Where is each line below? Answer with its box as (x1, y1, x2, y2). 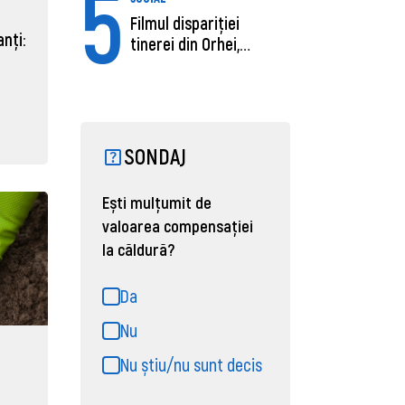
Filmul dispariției (130, 13, 240, 34)
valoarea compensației (102, 215, 254, 237)
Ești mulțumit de (102, 192, 212, 213)
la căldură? (102, 239, 175, 260)
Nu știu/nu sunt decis (120, 353, 263, 376)
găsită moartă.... (130, 54, 240, 76)
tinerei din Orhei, (130, 33, 240, 55)
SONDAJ (124, 143, 187, 170)
